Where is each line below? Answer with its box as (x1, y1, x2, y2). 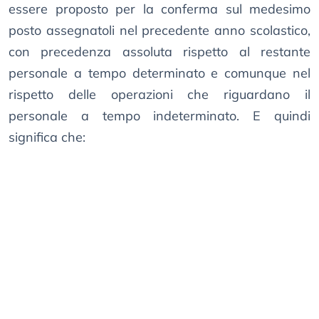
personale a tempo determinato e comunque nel (9, 65, 310, 82)
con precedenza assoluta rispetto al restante (9, 43, 310, 61)
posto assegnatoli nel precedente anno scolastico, (9, 22, 310, 39)
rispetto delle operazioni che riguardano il (9, 86, 310, 103)
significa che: (9, 129, 85, 146)
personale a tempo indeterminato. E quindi (9, 108, 310, 125)
